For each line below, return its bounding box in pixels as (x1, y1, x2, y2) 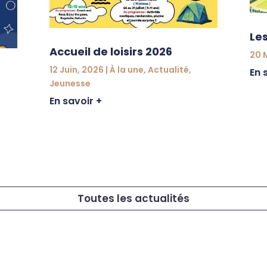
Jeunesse (49, 77, 91, 89)
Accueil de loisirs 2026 (49, 44, 172, 59)
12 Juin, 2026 (49, 63, 104, 76)
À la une (109, 63, 144, 76)
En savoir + (49, 94, 102, 108)
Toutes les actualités (77, 191, 190, 206)
